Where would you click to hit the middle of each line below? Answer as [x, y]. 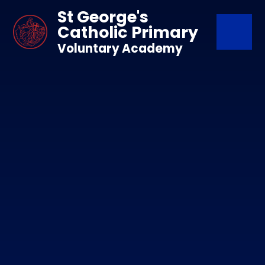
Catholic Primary [127, 32]
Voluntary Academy [120, 49]
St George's [103, 17]
